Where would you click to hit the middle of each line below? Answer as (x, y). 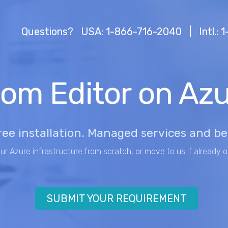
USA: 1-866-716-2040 (131, 31)
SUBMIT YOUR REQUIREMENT (117, 198)
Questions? (48, 31)
